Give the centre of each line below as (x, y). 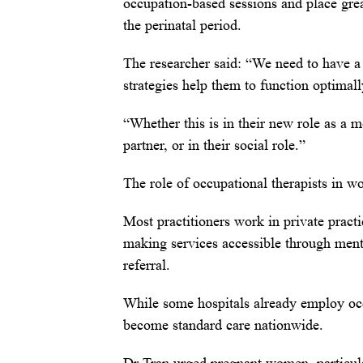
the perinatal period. (182, 26)
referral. (147, 265)
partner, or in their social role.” (214, 145)
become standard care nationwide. (223, 325)
